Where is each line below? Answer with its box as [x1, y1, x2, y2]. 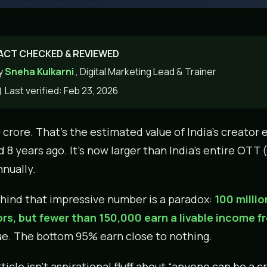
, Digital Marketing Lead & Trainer [75, 64, 216, 78]
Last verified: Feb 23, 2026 [2, 83, 118, 97]
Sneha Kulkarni [4, 64, 76, 78]
